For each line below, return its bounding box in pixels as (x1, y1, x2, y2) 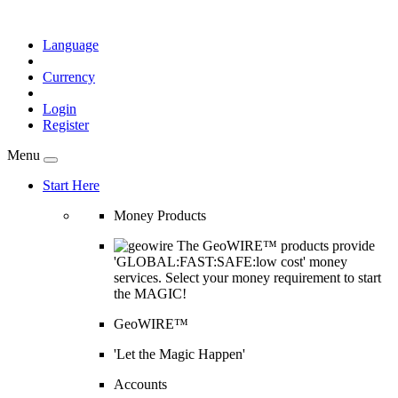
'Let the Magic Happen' (114, 346, 245, 362)
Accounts (114, 377, 167, 392)
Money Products (114, 208, 206, 223)
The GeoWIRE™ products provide (173, 238, 375, 253)
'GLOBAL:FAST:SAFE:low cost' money (114, 254, 347, 269)
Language (43, 37, 99, 52)
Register (43, 117, 89, 132)
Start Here (43, 178, 99, 193)
